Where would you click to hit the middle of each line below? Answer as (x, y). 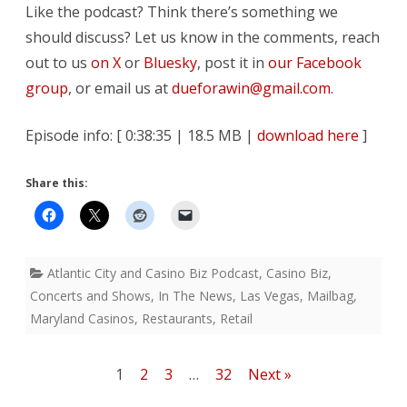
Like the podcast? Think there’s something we (182, 12)
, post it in (233, 63)
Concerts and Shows (90, 296)
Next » (270, 375)
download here (308, 136)
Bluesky (170, 63)
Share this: (57, 184)
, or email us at (120, 89)
